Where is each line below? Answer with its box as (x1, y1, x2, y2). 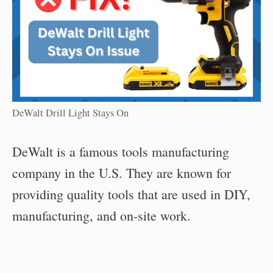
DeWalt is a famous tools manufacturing (12, 143, 229, 161)
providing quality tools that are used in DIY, (12, 185, 250, 204)
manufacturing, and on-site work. (12, 207, 191, 225)
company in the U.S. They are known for (12, 164, 231, 182)
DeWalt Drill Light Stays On (12, 106, 129, 120)
